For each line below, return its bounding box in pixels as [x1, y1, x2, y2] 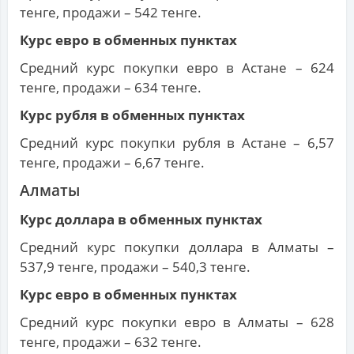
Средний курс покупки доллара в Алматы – [20, 238, 334, 257]
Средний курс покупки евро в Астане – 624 [20, 58, 334, 77]
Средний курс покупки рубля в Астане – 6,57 [20, 134, 334, 153]
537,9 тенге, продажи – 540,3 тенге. [20, 258, 250, 277]
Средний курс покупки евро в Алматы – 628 [20, 313, 334, 332]
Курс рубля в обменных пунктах [20, 106, 245, 125]
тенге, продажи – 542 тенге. [20, 3, 201, 22]
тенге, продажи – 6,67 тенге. [20, 153, 205, 172]
